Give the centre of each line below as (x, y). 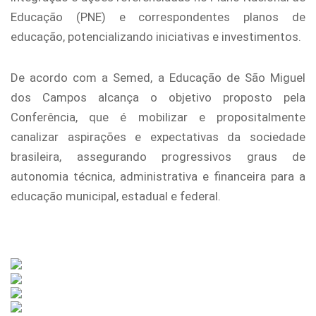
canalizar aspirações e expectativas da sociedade (158, 137)
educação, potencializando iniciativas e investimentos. (156, 37)
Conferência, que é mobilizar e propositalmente (158, 117)
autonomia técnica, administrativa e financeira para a (158, 176)
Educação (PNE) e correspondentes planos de (158, 17)
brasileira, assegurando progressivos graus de (158, 157)
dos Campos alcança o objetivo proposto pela (158, 97)
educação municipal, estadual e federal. (116, 196)
